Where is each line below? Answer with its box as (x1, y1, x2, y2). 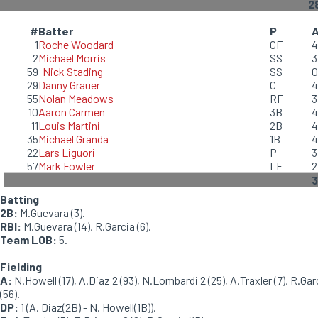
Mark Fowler (38, 159, 95, 172)
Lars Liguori (38, 146, 95, 159)
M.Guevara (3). (18, 206, 85, 219)
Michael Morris (38, 51, 106, 65)
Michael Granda (38, 132, 109, 146)
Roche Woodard (38, 38, 114, 51)
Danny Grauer (38, 78, 100, 92)
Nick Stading (43, 65, 103, 78)
